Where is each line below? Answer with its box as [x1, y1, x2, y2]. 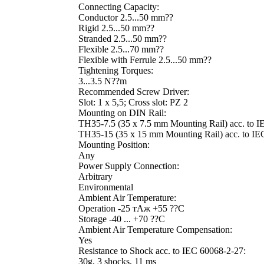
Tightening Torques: [78, 65, 153, 76]
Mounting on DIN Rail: [78, 108, 166, 118]
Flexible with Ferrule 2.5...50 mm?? [78, 55, 212, 65]
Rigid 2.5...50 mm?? [78, 23, 154, 34]
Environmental [78, 182, 133, 193]
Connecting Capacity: [78, 2, 159, 12]
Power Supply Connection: [78, 161, 179, 171]
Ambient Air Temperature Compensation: [78, 225, 232, 235]
